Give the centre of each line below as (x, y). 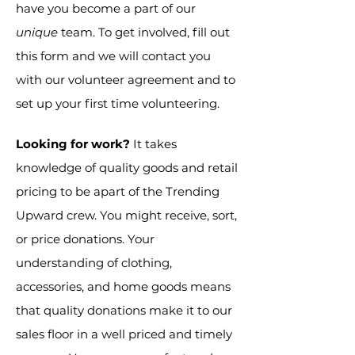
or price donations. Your (85, 239)
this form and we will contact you (113, 56)
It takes (153, 144)
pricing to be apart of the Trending (118, 191)
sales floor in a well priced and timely (124, 334)
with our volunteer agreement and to (126, 80)
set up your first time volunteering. (119, 103)
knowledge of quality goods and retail (127, 168)
